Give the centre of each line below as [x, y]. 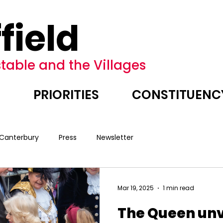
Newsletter [115, 137]
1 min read [178, 188]
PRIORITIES [66, 95]
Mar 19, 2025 [136, 188]
